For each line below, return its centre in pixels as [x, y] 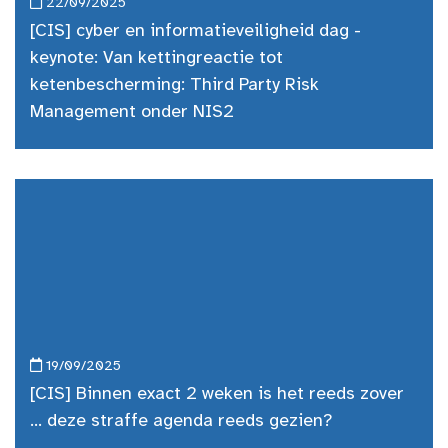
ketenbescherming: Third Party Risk [174, 85]
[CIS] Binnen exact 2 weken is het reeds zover [217, 394]
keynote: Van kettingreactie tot [156, 58]
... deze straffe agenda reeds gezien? [181, 421]
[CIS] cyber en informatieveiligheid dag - [195, 31]
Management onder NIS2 [132, 112]
